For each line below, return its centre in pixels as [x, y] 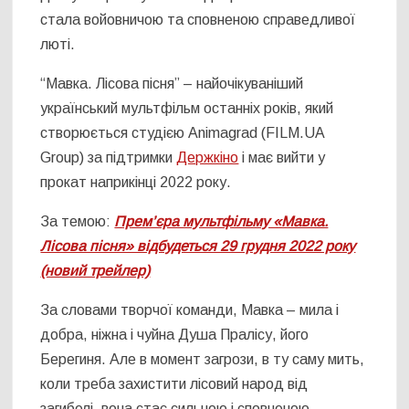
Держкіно [208, 157]
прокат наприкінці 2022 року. [136, 182]
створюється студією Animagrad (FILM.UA [183, 132]
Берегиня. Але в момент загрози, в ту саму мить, [203, 359]
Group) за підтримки [109, 157]
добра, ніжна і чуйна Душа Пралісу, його [175, 334]
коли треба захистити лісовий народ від [174, 383]
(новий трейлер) [95, 270]
